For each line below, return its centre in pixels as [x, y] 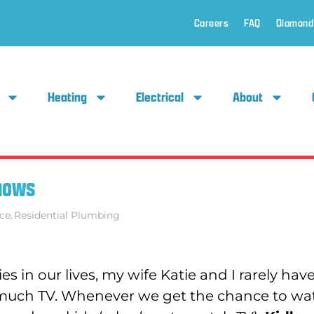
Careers [211, 23]
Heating [68, 97]
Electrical [160, 97]
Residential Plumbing [67, 216]
